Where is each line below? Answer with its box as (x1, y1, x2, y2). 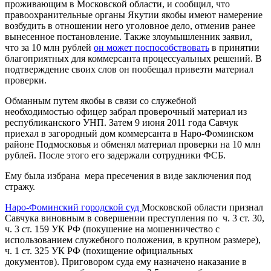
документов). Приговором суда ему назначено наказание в (5, 256, 247, 267)
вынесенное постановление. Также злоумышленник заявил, (5, 31, 252, 42)
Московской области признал (142, 201, 263, 212)
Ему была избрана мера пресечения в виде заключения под (5, 170, 251, 181)
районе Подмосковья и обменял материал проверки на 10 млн (5, 139, 261, 149)
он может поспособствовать (94, 42, 209, 53)
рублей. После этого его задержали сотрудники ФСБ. (5, 149, 226, 160)
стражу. (5, 181, 35, 192)
